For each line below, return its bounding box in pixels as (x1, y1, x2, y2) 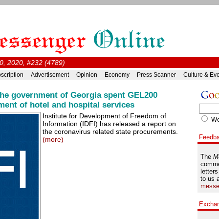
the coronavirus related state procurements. (43, 128, 178, 135)
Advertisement (30, 71, 69, 78)
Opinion (76, 71, 97, 78)
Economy (104, 71, 130, 78)
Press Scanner (136, 71, 176, 78)
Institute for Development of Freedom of (43, 112, 166, 120)
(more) (43, 135, 64, 143)
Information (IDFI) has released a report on (43, 120, 176, 128)
